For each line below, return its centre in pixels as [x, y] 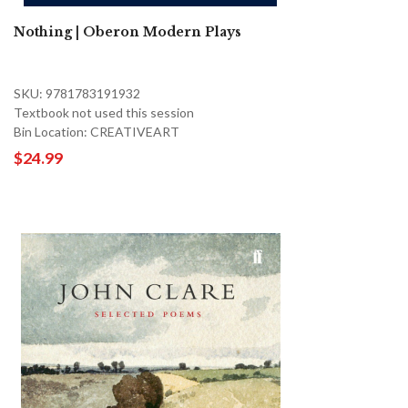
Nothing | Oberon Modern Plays [127, 31]
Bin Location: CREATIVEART [97, 131]
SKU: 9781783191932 [77, 93]
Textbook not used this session [104, 112]
